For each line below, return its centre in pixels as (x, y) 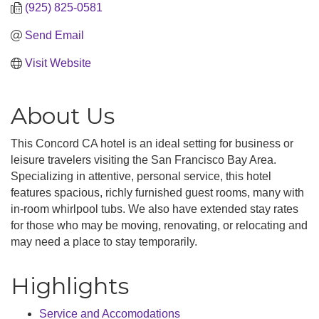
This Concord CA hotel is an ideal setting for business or (152, 144)
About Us (63, 116)
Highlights (70, 286)
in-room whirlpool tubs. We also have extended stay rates (155, 209)
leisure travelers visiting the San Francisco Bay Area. (143, 160)
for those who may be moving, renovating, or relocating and (159, 226)
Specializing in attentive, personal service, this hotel (141, 177)
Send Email (54, 36)
